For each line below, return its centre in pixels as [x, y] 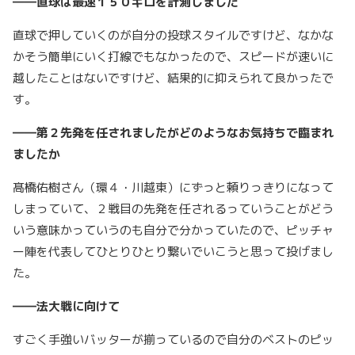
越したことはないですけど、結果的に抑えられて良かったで [173, 78]
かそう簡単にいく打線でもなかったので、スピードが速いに [173, 57]
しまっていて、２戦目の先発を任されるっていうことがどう [173, 209]
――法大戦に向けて [66, 307]
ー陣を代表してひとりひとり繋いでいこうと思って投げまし [173, 252]
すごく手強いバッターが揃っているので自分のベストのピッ [173, 340]
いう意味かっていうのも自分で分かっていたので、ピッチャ [173, 231]
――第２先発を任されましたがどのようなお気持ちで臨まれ [173, 133]
